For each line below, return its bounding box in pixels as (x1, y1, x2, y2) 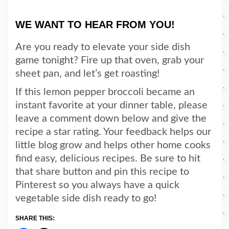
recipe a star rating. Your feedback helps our (15, 126, 211, 137)
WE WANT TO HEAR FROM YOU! (15, 18, 175, 30)
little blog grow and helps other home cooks (15, 140, 211, 150)
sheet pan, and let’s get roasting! (15, 68, 159, 79)
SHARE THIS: (15, 214, 55, 222)
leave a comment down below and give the (15, 113, 207, 124)
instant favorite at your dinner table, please (15, 100, 208, 110)
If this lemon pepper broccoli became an (15, 86, 195, 97)
